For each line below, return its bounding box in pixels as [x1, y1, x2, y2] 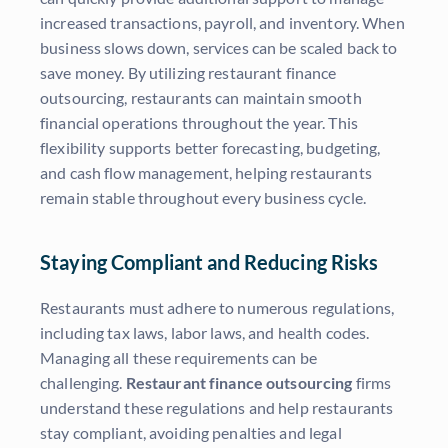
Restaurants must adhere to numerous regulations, [40, 298, 395, 318]
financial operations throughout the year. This [40, 113, 358, 133]
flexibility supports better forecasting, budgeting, [40, 138, 381, 158]
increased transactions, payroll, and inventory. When [40, 13, 405, 33]
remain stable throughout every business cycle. [40, 188, 366, 208]
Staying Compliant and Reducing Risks [40, 250, 379, 275]
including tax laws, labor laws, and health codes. [40, 323, 370, 343]
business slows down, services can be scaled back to [40, 38, 398, 58]
